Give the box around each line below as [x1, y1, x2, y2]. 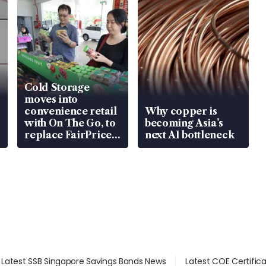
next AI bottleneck [144, 129, 235, 141]
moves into [24, 93, 78, 106]
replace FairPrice [24, 129, 112, 141]
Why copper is [144, 105, 217, 118]
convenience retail [24, 105, 117, 118]
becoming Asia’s [144, 117, 224, 129]
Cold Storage [24, 81, 90, 94]
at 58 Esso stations [24, 141, 112, 153]
